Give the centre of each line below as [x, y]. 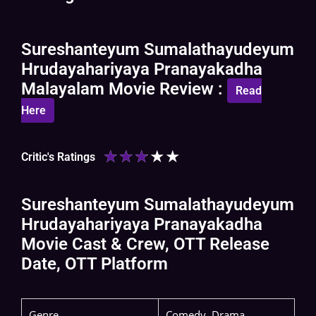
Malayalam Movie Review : [124, 89]
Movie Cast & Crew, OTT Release [145, 244]
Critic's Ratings [58, 157]
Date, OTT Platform [95, 264]
